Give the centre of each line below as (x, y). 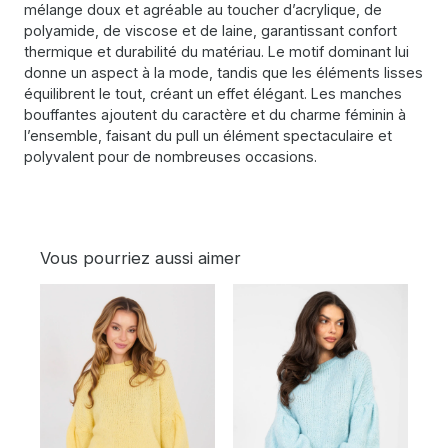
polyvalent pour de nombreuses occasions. (170, 157)
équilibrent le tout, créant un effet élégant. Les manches (213, 94)
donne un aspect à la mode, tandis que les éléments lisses (223, 73)
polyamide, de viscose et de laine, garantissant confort (210, 31)
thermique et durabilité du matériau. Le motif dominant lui (216, 52)
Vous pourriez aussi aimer (140, 258)
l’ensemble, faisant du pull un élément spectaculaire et (208, 136)
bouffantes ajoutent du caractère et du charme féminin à (215, 115)
